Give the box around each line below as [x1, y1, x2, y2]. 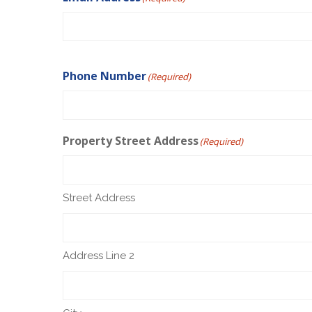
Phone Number [63, 68, 147, 84]
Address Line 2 [63, 249, 135, 262]
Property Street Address [63, 132, 199, 148]
